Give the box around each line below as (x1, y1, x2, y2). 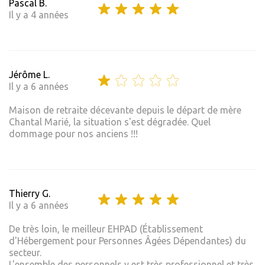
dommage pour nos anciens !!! (9, 128, 138, 139)
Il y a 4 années (9, 9, 69, 20)
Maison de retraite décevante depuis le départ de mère (9, 104, 241, 115)
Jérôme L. (9, 69, 50, 80)
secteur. (9, 247, 41, 258)
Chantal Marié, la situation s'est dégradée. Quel (9, 116, 211, 127)
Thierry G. (9, 188, 50, 199)
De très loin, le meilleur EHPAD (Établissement (9, 223, 203, 234)
